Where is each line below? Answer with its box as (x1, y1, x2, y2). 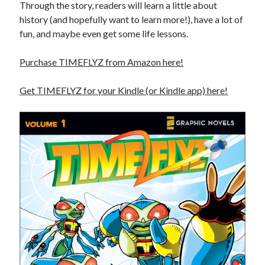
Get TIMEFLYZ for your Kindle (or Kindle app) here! (20, 85, 228, 96)
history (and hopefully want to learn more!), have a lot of (20, 14, 244, 25)
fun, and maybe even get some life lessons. (20, 28, 189, 39)
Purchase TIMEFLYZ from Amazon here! (20, 56, 184, 67)
